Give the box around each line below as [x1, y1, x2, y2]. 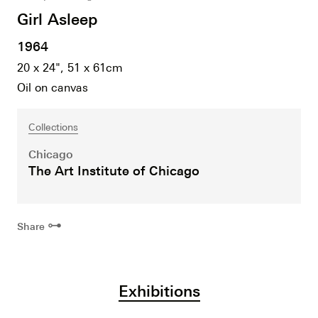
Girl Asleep [17, 9, 97, 29]
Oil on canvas [17, 81, 88, 94]
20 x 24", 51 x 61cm [17, 61, 123, 75]
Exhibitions [118, 281, 200, 301]
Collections [28, 121, 78, 133]
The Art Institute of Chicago [28, 163, 199, 179]
